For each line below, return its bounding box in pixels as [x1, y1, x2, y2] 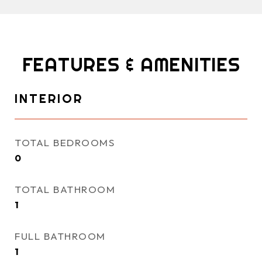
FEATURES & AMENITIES [22, 53, 240, 76]
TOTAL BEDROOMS [15, 136, 115, 149]
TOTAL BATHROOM [15, 183, 115, 195]
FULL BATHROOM [15, 230, 106, 242]
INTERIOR [15, 91, 83, 106]
